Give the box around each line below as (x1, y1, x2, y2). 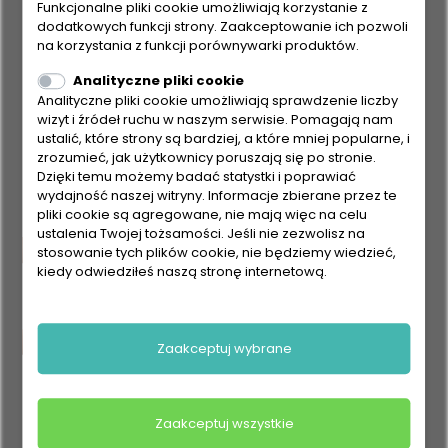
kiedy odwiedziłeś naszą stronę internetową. (37, 261, 328, 281)
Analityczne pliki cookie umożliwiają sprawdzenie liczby (37, 90, 399, 110)
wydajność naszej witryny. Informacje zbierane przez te (37, 185, 398, 205)
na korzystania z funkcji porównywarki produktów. (37, 36, 360, 56)
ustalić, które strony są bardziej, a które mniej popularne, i (37, 128, 411, 148)
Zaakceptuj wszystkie (154, 413, 294, 433)
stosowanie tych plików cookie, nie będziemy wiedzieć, (37, 242, 397, 262)
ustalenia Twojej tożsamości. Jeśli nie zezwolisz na (37, 223, 366, 243)
